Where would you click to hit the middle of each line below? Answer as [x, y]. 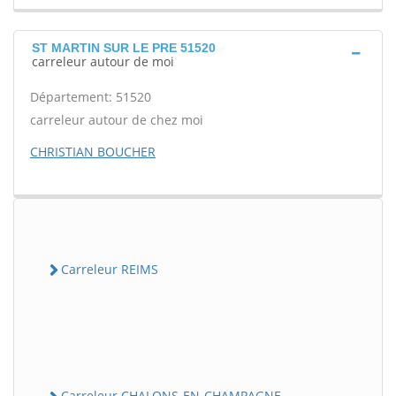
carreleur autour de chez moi [117, 120]
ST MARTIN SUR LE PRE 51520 [124, 48]
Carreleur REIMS [110, 269]
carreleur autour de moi [103, 61]
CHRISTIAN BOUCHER [93, 152]
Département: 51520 [91, 97]
